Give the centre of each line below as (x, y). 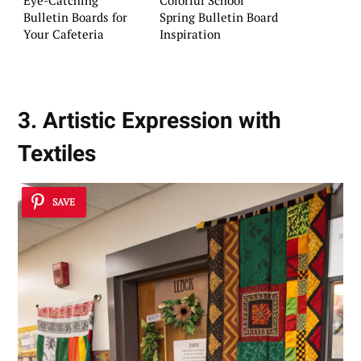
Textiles (57, 154)
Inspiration (190, 34)
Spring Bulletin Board (219, 17)
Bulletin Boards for (75, 17)
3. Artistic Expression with (149, 121)
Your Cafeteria (64, 34)
